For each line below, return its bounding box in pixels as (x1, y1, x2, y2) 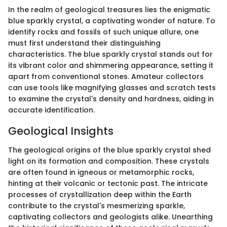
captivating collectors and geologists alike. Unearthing (8, 212, 213, 222)
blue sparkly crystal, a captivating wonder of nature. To (8, 15, 215, 26)
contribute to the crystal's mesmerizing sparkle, (8, 201, 185, 211)
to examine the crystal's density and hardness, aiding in (8, 93, 214, 104)
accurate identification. (8, 104, 95, 115)
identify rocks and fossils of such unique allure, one (8, 26, 199, 37)
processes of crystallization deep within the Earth (8, 190, 192, 200)
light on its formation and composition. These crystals (8, 156, 209, 166)
